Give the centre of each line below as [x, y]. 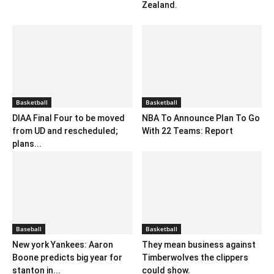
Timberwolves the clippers [195, 257]
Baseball [29, 228]
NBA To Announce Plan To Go [201, 118]
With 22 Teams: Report [187, 131]
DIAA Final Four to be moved [68, 118]
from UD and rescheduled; [65, 131]
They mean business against [198, 244]
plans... [27, 144]
